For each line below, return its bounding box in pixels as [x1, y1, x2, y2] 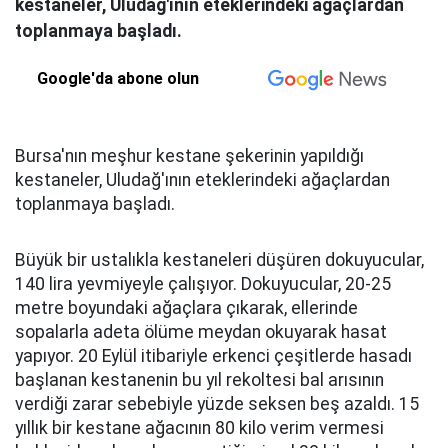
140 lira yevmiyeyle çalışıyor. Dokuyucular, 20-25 [15, 274, 391, 294]
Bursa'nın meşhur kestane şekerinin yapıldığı [15, 146, 364, 166]
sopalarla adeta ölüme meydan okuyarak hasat [15, 322, 387, 342]
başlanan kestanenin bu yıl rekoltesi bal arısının [15, 370, 384, 390]
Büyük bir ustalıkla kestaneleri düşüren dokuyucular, [15, 250, 424, 270]
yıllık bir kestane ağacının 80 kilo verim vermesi [15, 418, 384, 438]
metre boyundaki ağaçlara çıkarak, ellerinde [15, 298, 358, 318]
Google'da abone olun [37, 69, 200, 88]
